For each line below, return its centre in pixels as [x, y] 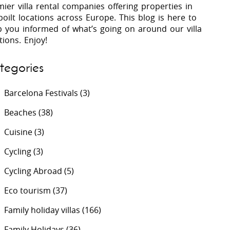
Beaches [20, 112]
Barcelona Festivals [41, 93]
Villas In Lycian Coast [133, 30]
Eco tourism [27, 190]
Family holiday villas [42, 210]
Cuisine [18, 132]
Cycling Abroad [33, 171]
